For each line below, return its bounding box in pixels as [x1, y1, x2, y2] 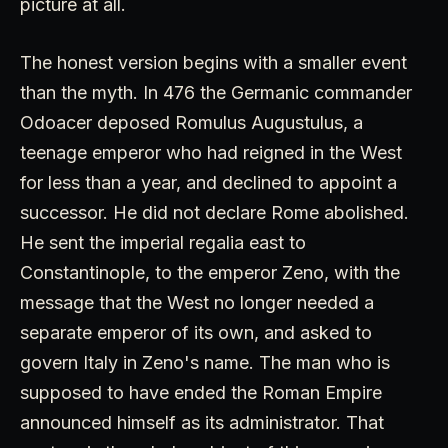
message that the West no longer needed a [20, 292, 374, 314]
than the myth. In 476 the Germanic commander [20, 82, 412, 104]
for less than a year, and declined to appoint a [20, 172, 397, 194]
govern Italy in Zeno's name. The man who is [20, 352, 390, 374]
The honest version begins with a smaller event [20, 52, 407, 74]
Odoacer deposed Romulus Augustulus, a [20, 112, 363, 134]
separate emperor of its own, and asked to [20, 322, 372, 344]
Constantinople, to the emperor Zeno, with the [20, 262, 400, 284]
